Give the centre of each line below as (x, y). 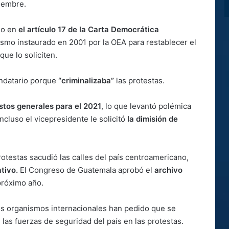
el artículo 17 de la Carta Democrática (89, 29)
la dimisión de (153, 119)
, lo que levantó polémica (146, 106)
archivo (168, 170)
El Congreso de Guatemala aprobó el (86, 170)
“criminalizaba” (85, 80)
